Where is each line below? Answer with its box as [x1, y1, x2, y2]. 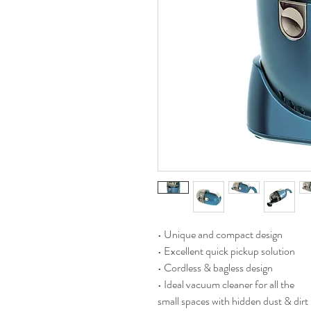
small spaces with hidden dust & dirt [158, 293, 308, 309]
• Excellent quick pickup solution [158, 243, 295, 259]
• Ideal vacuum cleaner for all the [158, 276, 294, 292]
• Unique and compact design [158, 226, 283, 242]
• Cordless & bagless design [158, 260, 273, 276]
